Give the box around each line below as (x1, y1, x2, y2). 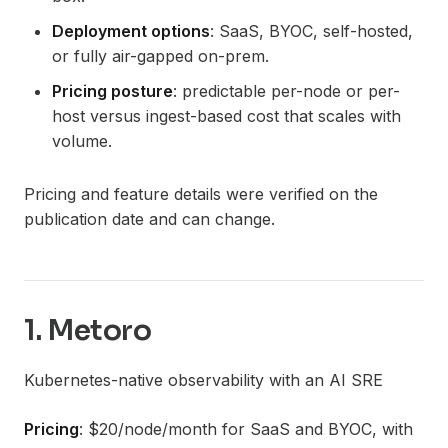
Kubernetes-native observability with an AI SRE (24, 370, 383, 390)
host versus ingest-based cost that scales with (52, 106, 401, 126)
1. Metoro (24, 313, 151, 348)
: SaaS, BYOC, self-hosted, (210, 21, 413, 41)
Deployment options (52, 21, 210, 41)
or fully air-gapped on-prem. (52, 46, 269, 66)
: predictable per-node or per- (173, 81, 400, 101)
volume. (52, 131, 112, 151)
